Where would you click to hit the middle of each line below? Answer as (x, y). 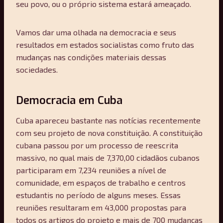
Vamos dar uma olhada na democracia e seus (96, 32)
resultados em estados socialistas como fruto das (105, 44)
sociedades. (37, 69)
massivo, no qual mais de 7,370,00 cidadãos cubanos (108, 157)
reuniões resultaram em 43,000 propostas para (101, 207)
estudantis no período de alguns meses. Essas (98, 195)
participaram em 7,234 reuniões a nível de (91, 170)
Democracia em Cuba (69, 100)
